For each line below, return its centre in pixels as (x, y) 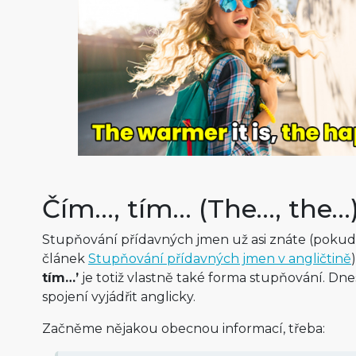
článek (65, 259)
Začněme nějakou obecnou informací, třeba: (183, 329)
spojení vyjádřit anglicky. (118, 297)
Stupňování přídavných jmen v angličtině (219, 259)
